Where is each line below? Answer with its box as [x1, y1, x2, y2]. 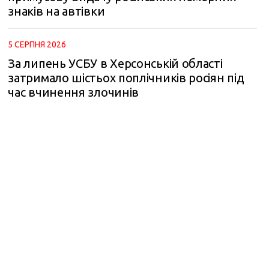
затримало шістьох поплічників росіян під [8, 71, 244, 85]
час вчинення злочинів [8, 85, 139, 99]
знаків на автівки [8, 4, 105, 18]
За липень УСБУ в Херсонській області [8, 56, 223, 70]
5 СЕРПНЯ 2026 [8, 40, 67, 49]
